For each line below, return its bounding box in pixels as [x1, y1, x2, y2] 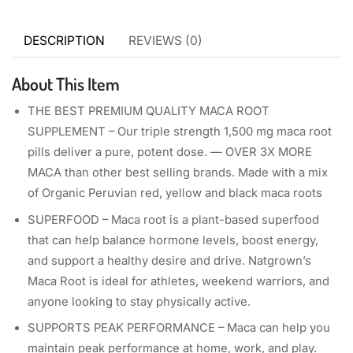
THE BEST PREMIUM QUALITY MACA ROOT [28, 104, 269, 119]
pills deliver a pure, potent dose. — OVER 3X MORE [28, 145, 312, 160]
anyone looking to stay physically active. [28, 294, 251, 309]
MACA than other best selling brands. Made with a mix [28, 165, 328, 180]
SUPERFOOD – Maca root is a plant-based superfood [28, 212, 319, 227]
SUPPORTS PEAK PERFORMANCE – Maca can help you [28, 320, 330, 335]
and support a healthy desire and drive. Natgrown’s [28, 253, 311, 268]
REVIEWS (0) [128, 33, 203, 48]
